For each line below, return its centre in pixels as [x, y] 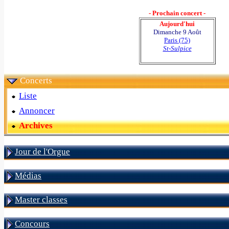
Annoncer [37, 111]
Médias [28, 176]
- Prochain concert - [177, 13]
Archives [36, 125]
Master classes [41, 200]
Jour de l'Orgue [42, 152]
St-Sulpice [177, 48]
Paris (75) [177, 40]
